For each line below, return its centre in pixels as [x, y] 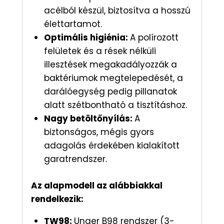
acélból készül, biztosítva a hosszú [117, 11]
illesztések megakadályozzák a [110, 65]
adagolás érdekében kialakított [111, 146]
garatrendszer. [75, 159]
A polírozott [154, 38]
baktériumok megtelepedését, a [113, 78]
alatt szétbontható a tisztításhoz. [115, 105]
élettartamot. [73, 24]
